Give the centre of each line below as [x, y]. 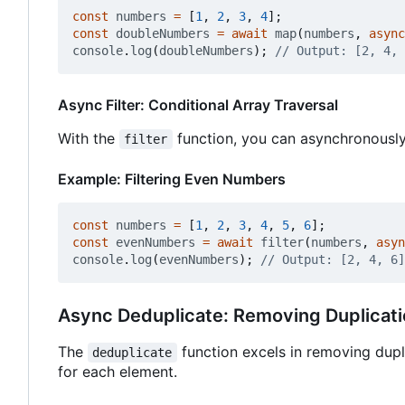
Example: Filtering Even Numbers [172, 179]
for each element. [118, 372]
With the [89, 139]
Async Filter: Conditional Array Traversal [198, 105]
